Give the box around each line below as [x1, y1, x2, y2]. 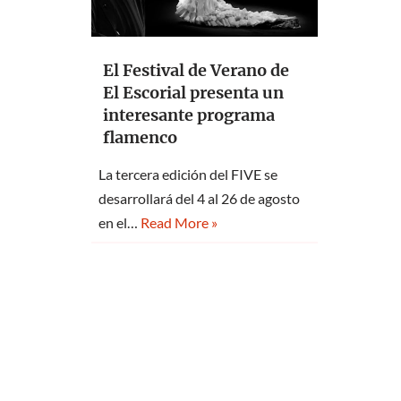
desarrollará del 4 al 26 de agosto [98, 190, 300, 208]
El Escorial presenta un [103, 82, 284, 104]
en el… [98, 214, 141, 232]
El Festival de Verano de [103, 60, 289, 81]
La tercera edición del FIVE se [98, 166, 277, 183]
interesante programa [103, 105, 275, 126]
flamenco [103, 127, 177, 149]
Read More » [141, 214, 218, 232]
